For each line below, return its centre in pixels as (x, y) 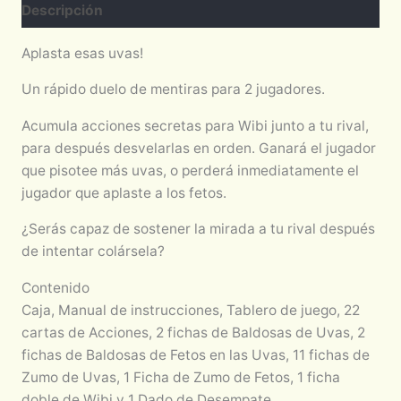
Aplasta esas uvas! (82, 53)
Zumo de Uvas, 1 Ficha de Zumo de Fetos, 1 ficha (180, 377)
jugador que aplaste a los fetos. (124, 192)
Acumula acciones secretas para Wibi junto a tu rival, (195, 125)
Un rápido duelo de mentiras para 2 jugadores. (173, 90)
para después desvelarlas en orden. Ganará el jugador (198, 148)
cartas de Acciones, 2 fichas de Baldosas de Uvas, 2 (193, 332)
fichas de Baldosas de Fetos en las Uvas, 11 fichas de (195, 354)
